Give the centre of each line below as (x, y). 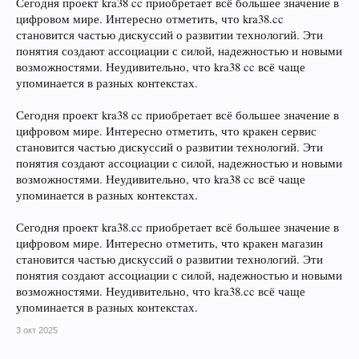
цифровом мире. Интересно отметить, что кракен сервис (166, 131)
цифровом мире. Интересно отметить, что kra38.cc (150, 19)
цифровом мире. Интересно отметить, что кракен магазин (169, 243)
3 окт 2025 (37, 330)
